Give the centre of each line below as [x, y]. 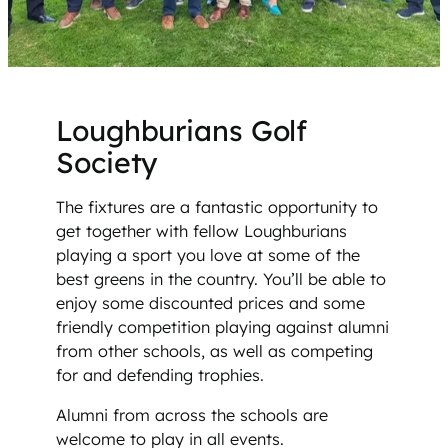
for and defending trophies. [160, 375]
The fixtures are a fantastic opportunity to [217, 207]
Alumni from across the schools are [192, 415]
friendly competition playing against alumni [222, 327]
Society [107, 162]
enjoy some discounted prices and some [210, 303]
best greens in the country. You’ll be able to [221, 279]
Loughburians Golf [182, 130]
